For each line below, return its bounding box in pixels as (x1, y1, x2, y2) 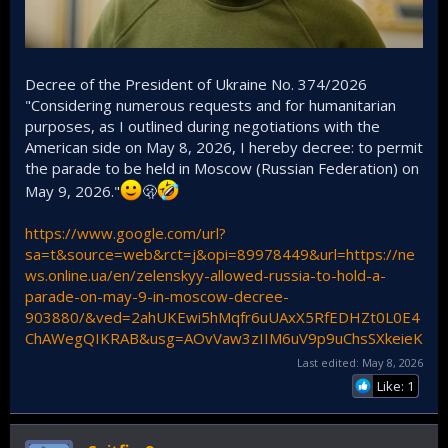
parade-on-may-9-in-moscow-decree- (25, 286, 289, 307)
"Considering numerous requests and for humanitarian (25, 95, 396, 116)
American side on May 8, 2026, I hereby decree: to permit (25, 137, 423, 158)
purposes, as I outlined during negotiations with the (25, 116, 380, 137)
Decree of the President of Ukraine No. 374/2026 (25, 74, 367, 95)
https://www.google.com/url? (25, 223, 226, 244)
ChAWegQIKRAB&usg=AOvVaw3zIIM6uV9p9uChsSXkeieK (25, 328, 423, 349)
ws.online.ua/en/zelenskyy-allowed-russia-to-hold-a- (25, 265, 386, 286)
